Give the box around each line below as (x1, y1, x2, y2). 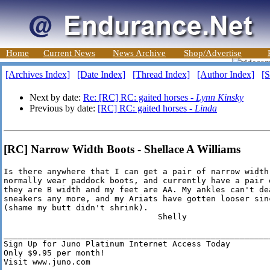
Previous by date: (30, 103, 98, 113)
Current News (43, 48, 95, 58)
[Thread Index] (133, 69, 190, 80)
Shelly (4, 212, 187, 222)
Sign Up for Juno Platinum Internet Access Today (4, 239, 230, 249)
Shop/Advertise (184, 48, 242, 58)
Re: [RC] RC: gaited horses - (83, 92, 196, 102)
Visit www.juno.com (4, 257, 90, 267)
